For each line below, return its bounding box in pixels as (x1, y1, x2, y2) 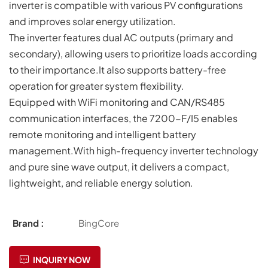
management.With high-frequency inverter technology (9, 144, 258, 157)
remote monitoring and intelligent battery (9, 127, 196, 141)
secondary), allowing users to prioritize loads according (9, 47, 257, 60)
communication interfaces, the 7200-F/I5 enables (9, 111, 237, 124)
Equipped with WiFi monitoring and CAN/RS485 (9, 95, 225, 108)
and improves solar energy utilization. (9, 14, 176, 28)
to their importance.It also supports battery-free (9, 63, 226, 76)
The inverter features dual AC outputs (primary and (9, 31, 233, 44)
